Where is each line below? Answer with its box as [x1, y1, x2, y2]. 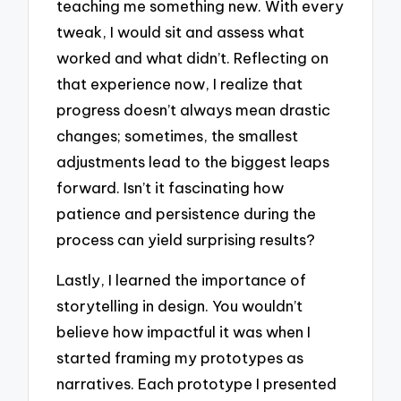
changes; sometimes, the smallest [56, 126, 299, 146]
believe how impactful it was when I [56, 321, 311, 341]
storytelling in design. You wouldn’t [56, 295, 303, 315]
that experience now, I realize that [56, 74, 303, 94]
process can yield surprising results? [56, 230, 316, 250]
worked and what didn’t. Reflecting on [56, 48, 329, 68]
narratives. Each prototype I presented [56, 373, 337, 393]
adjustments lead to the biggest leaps [56, 152, 330, 172]
